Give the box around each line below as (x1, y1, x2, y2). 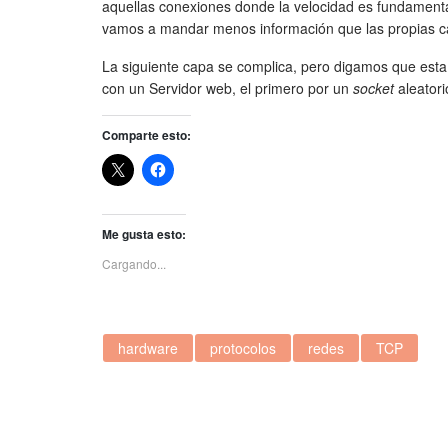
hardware (118, 337, 178, 358)
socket (353, 77, 398, 98)
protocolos (210, 337, 276, 358)
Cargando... (102, 254, 166, 272)
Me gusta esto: (102, 224, 186, 243)
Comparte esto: (102, 125, 191, 144)
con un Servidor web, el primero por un (102, 77, 353, 98)
